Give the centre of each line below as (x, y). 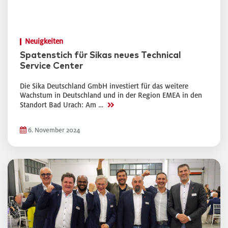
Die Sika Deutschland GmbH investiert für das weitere (104, 86)
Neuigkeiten (44, 41)
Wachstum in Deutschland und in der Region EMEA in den (111, 95)
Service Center (51, 66)
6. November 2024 (53, 130)
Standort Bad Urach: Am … (63, 105)
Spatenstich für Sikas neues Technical (101, 55)
